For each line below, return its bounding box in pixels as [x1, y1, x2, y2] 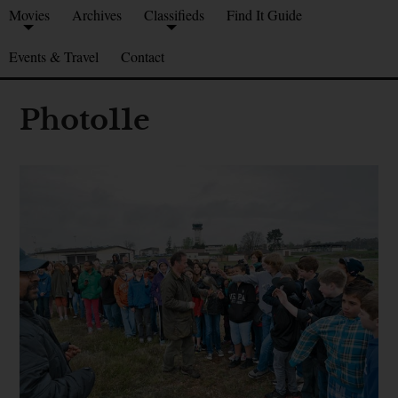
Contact [121, 47, 164, 67]
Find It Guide [227, 5, 302, 25]
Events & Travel [9, 47, 99, 67]
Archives [72, 5, 122, 25]
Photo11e [20, 102, 151, 139]
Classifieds [144, 5, 204, 25]
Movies [9, 5, 50, 25]
